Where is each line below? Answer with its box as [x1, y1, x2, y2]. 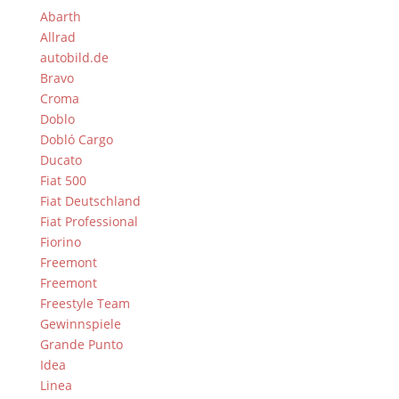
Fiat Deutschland [39, 192, 141, 209]
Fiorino [39, 233, 81, 250]
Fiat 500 [39, 172, 86, 189]
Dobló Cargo [39, 131, 113, 148]
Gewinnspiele [39, 315, 121, 332]
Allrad [39, 28, 76, 45]
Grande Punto [39, 336, 123, 353]
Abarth [39, 8, 81, 25]
